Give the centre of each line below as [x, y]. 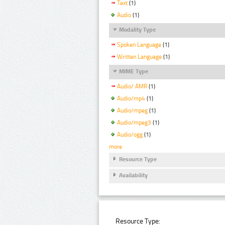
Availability [133, 176]
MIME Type [134, 72]
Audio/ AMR [132, 87]
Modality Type [137, 30]
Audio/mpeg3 [134, 123]
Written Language [139, 57]
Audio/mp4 [131, 99]
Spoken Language [139, 45]
